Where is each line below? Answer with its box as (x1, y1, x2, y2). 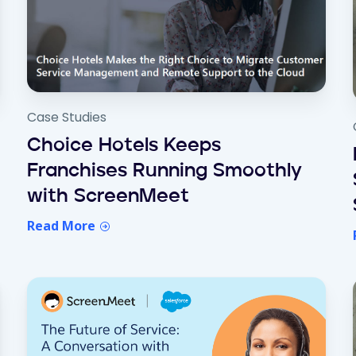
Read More (26, 216, 99, 234)
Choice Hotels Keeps (26, 136, 221, 156)
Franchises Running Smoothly (26, 161, 302, 181)
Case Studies (26, 107, 106, 126)
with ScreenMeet (26, 187, 189, 207)
